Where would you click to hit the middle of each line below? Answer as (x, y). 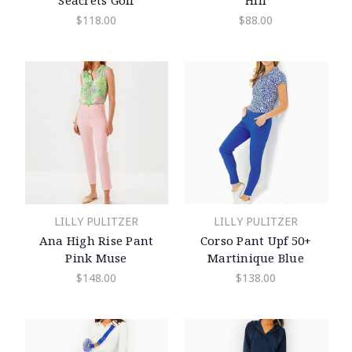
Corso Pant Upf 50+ (256, 241)
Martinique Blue (256, 258)
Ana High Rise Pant (96, 241)
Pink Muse (96, 258)
